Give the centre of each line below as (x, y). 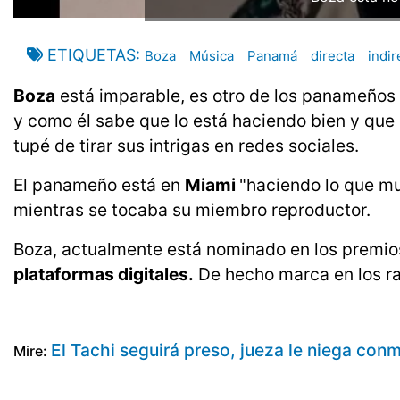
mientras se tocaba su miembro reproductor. (192, 210)
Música (212, 56)
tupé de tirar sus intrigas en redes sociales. (186, 146)
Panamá (272, 56)
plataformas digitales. (104, 275)
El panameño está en (99, 185)
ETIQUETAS (92, 55)
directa (333, 56)
